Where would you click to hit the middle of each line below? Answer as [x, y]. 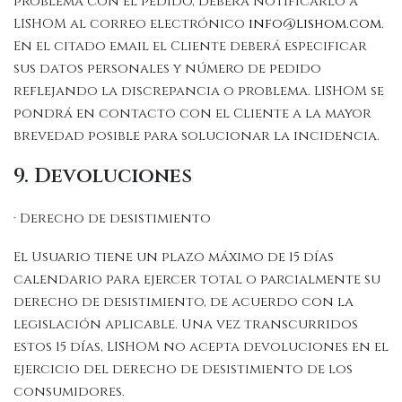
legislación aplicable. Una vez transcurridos [186, 325]
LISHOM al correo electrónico [131, 24]
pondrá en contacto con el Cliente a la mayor [192, 114]
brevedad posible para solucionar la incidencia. [198, 136]
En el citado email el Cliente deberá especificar [190, 47]
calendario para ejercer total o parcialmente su [197, 280]
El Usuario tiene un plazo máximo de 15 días [174, 258]
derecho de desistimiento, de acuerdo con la [184, 302]
